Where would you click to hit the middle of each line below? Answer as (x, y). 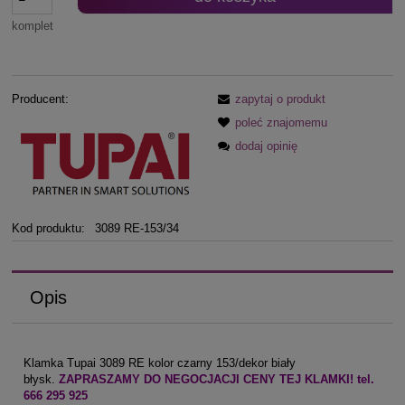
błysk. (41, 379)
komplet (33, 25)
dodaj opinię (266, 146)
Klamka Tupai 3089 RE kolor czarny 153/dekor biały (160, 363)
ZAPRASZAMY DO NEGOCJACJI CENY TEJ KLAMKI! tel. (217, 379)
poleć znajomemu (281, 123)
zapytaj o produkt (280, 99)
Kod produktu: (48, 229)
